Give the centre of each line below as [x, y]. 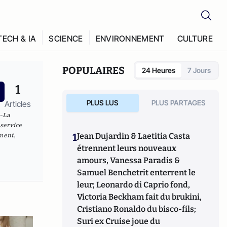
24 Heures [159, 70]
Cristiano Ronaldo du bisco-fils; [137, 209]
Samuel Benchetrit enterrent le [137, 173]
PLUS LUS [102, 103]
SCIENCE [66, 39]
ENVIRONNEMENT [130, 39]
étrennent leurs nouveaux [127, 148]
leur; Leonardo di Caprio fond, [134, 185]
